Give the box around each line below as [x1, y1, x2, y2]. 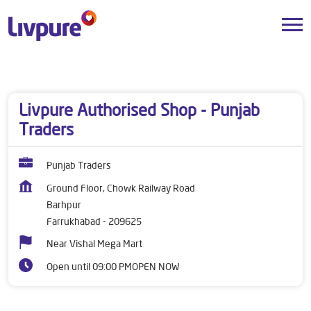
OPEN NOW [132, 260, 180, 273]
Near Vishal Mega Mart [47, 237, 142, 250]
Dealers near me [8, 62, 78, 75]
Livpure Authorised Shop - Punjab [19, 99, 260, 120]
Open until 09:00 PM [47, 260, 132, 273]
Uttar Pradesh [96, 62, 155, 75]
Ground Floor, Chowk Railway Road [47, 182, 195, 194]
